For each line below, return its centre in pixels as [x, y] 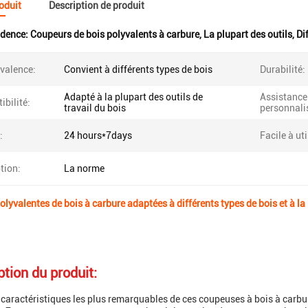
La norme [84, 168]
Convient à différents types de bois [138, 69]
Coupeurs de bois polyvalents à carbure [115, 34]
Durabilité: [283, 69]
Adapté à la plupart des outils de [133, 97]
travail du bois [95, 108]
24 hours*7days [98, 135]
